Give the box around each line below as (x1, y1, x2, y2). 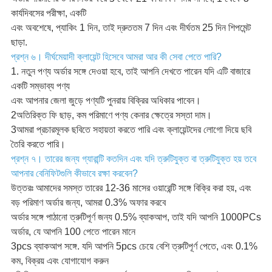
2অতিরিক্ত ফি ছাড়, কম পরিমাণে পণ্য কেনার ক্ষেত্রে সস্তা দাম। (10, 110, 212, 121)
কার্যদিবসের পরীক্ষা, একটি (10, 8, 86, 19)
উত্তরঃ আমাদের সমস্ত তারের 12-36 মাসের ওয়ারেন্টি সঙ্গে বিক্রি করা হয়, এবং (10, 183, 251, 194)
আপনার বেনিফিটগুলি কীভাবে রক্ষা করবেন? (10, 168, 138, 179)
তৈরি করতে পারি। (10, 139, 66, 150)
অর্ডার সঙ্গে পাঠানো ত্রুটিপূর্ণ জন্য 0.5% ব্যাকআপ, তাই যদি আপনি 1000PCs (10, 212, 261, 223)
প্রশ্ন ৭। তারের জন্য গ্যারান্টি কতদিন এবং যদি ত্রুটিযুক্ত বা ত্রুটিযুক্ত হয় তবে (10, 154, 256, 165)
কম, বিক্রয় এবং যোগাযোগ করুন (10, 256, 109, 267)
